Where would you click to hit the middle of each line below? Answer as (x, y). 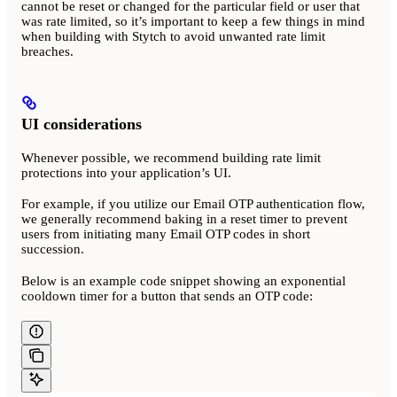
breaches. (47, 52)
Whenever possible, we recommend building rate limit (171, 157)
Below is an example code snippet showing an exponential (183, 281)
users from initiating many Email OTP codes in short (166, 234)
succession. (53, 249)
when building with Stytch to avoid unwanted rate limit (173, 37)
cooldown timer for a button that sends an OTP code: (167, 296)
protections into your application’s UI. (126, 172)
